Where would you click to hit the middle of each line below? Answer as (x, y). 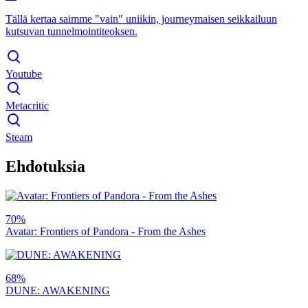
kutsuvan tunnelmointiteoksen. (71, 31)
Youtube (24, 74)
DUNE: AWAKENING (58, 290)
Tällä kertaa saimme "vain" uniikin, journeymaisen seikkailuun (141, 19)
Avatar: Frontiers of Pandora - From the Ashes (106, 231)
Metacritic (27, 105)
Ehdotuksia (45, 166)
